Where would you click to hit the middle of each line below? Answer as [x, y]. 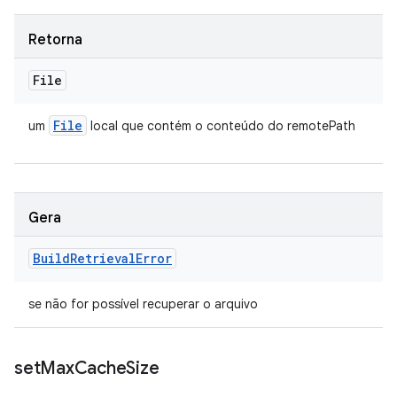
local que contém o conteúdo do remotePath [221, 126]
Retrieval [103, 258]
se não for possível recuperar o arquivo [143, 304]
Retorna [55, 40]
